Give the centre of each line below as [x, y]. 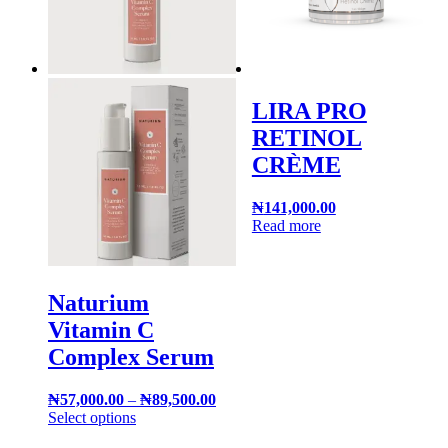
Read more [286, 225]
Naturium [98, 303]
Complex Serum [131, 357]
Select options [92, 418]
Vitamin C [101, 330]
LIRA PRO [309, 110]
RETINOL [306, 137]
